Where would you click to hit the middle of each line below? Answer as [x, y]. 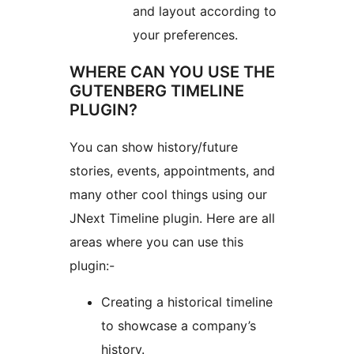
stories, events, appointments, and [172, 171]
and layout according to [205, 11]
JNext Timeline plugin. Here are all [172, 218]
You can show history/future [154, 147]
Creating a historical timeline [187, 302]
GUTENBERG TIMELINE [157, 91]
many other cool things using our [168, 195]
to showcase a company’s [179, 326]
